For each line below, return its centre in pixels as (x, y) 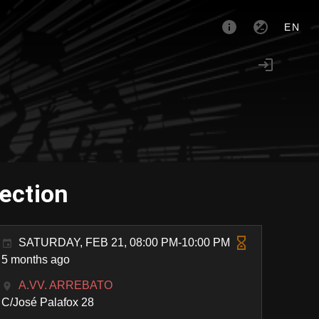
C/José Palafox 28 (48, 302)
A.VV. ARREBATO (66, 285)
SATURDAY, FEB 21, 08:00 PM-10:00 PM (125, 242)
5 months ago (36, 260)
